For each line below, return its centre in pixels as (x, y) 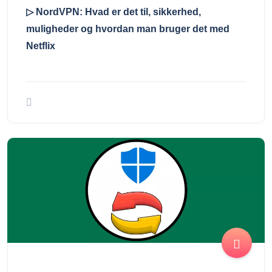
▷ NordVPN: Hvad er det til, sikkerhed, (114, 12)
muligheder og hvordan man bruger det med (128, 29)
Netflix (41, 46)
